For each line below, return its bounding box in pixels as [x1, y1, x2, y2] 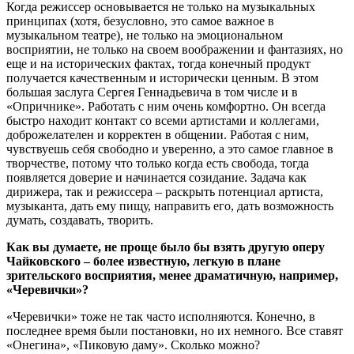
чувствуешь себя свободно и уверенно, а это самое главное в [6, 142, 333, 156]
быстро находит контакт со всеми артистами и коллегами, [6, 114, 319, 128]
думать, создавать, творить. [6, 213, 153, 228]
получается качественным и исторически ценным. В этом [6, 71, 318, 85]
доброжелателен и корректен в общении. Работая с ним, [6, 128, 309, 142]
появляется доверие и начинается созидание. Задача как [6, 171, 307, 185]
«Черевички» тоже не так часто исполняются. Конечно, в [6, 310, 315, 324]
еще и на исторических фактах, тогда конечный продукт [6, 57, 311, 71]
